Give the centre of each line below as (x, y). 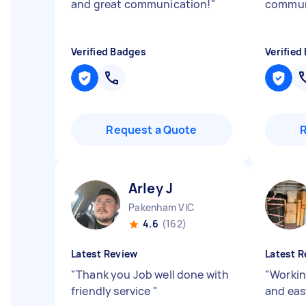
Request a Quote (152, 130)
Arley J (151, 188)
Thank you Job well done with (153, 275)
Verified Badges (109, 52)
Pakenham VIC (161, 207)
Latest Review (105, 254)
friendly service (112, 291)
